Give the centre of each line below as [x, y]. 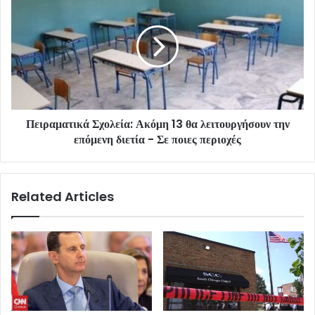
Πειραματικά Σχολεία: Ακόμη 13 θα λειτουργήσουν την [157, 124]
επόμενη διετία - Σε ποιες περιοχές [157, 139]
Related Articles [63, 196]
